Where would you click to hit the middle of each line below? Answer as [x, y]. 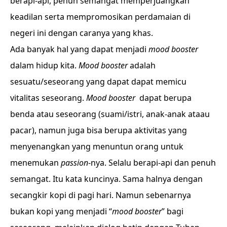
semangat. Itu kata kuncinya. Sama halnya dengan [106, 179]
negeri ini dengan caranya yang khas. [82, 33]
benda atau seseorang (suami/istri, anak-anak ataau [110, 114]
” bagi [173, 211]
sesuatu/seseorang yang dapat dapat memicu [98, 82]
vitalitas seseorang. [48, 98]
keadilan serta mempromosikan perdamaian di [100, 17]
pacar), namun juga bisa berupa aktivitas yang [99, 130]
